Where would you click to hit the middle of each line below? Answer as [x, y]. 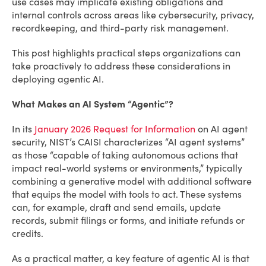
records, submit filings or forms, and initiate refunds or [128, 220]
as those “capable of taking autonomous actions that [125, 155]
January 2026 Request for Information [115, 129]
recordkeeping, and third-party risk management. [120, 28]
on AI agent [221, 129]
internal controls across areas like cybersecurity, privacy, [133, 15]
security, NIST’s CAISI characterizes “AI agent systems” [128, 142]
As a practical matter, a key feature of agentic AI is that [131, 258]
